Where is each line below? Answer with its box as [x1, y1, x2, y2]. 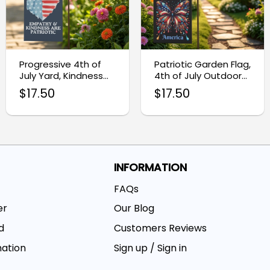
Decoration [154, 80, 204, 93]
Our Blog [114, 201, 155, 216]
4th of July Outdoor [154, 69, 242, 82]
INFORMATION [114, 160, 187, 175]
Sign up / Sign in [114, 241, 187, 256]
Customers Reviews [114, 221, 207, 236]
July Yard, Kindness [19, 69, 103, 82]
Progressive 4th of [19, 57, 101, 71]
